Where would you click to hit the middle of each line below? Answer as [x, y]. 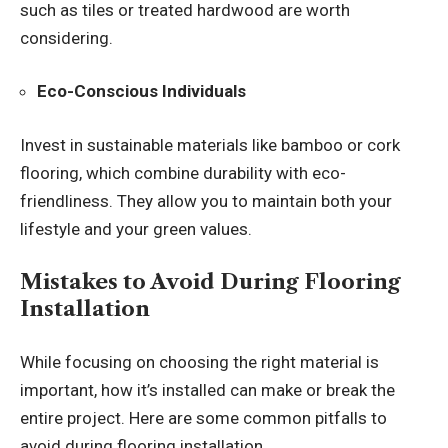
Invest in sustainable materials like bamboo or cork [210, 144]
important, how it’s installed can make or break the [207, 389]
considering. [68, 37]
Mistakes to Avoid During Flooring [210, 282]
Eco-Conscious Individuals [141, 91]
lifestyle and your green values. [138, 228]
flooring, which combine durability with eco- [183, 172]
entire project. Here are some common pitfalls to [203, 417]
